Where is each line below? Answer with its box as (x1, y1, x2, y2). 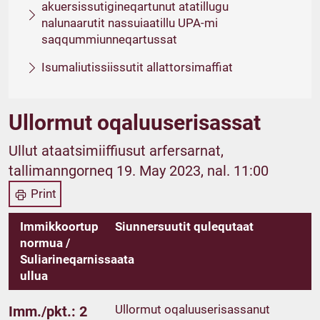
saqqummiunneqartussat (41, 32, 177, 46)
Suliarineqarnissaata (20, 252, 134, 266)
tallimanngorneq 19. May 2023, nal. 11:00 (9, 162, 269, 179)
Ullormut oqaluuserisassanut (115, 302, 271, 316)
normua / (20, 236, 70, 250)
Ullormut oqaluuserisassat (9, 110, 261, 135)
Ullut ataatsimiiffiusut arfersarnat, (9, 142, 224, 159)
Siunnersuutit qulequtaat (115, 219, 254, 234)
